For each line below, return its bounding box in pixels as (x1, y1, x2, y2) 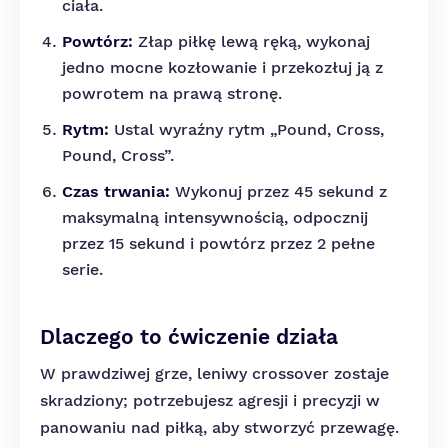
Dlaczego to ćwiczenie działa (40, 324, 338, 349)
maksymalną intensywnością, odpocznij (62, 208, 368, 227)
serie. (62, 260, 103, 279)
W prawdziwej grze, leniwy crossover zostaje (40, 364, 389, 383)
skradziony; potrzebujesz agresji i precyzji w (40, 391, 380, 410)
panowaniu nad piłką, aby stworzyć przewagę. (40, 418, 399, 437)
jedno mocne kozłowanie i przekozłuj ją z (62, 58, 383, 77)
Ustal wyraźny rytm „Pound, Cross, (109, 120, 384, 139)
